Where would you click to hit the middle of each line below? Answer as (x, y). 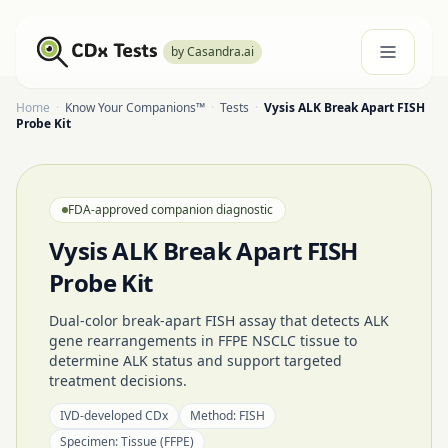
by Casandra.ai (213, 51)
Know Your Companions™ (135, 107)
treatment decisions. (118, 380)
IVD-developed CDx (114, 415)
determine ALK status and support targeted (195, 360)
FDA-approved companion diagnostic (170, 209)
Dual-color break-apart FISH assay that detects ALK (219, 320)
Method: (213, 415)
